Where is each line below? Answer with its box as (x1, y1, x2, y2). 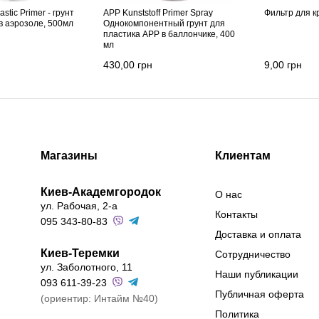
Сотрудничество (215, 249, 291, 261)
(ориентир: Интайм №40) (40, 293, 158, 305)
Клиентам (215, 150, 271, 162)
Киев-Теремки (40, 247, 120, 260)
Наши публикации (215, 268, 299, 281)
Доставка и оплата (215, 229, 302, 241)
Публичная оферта (215, 288, 305, 300)
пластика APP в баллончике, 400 (103, 29, 235, 40)
